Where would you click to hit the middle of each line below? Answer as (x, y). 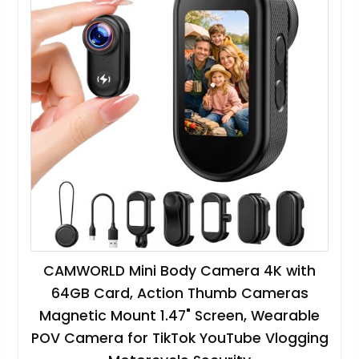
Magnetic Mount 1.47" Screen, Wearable (179, 316)
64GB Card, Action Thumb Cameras (179, 294)
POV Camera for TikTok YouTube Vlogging (179, 339)
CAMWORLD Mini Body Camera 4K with (179, 271)
